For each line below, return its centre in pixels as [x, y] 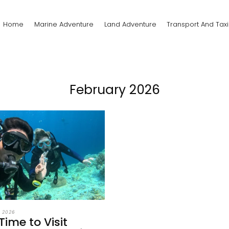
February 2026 [114, 90]
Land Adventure [130, 24]
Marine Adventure [64, 24]
